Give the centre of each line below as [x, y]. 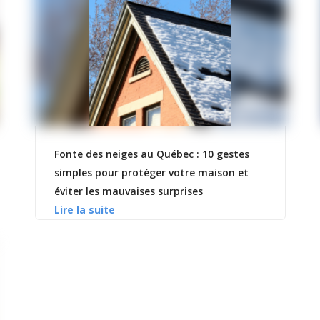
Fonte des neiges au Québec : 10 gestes [151, 154]
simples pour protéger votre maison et [151, 173]
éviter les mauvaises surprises [128, 191]
